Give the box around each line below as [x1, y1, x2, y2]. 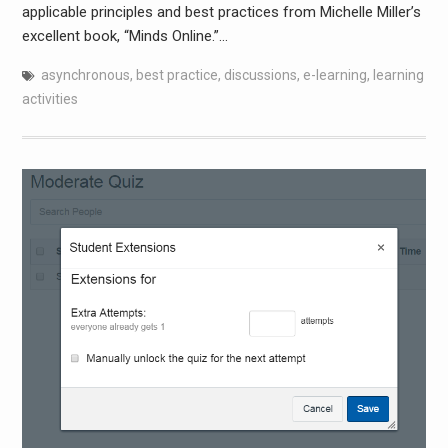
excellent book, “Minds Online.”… [21, 26, 228, 45]
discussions [223, 66, 297, 83]
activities [21, 90, 78, 107]
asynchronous [40, 66, 130, 83]
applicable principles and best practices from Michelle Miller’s [21, 2, 421, 21]
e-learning [302, 66, 367, 83]
